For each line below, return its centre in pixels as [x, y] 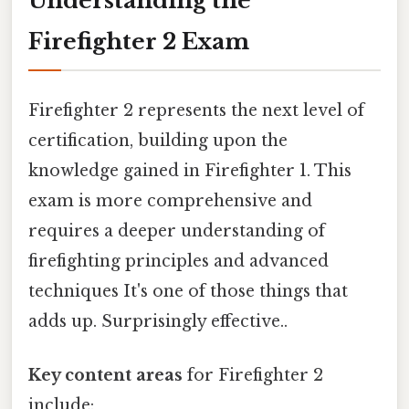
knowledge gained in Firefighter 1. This [190, 170]
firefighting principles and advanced [178, 261]
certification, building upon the [158, 140]
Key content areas [105, 375]
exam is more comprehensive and [170, 200]
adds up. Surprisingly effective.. [158, 321]
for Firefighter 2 [253, 375]
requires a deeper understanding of [177, 231]
